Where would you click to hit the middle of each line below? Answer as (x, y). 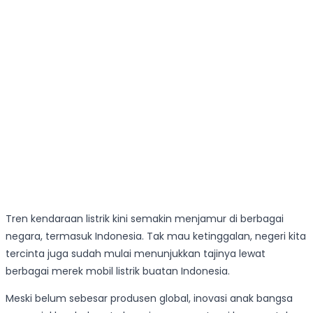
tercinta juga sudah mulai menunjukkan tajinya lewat (136, 254)
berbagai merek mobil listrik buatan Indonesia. (118, 271)
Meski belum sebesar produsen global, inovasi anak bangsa (149, 299)
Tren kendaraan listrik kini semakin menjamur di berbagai (145, 219)
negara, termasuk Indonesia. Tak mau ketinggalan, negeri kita (156, 236)
